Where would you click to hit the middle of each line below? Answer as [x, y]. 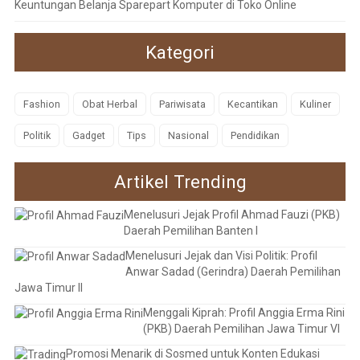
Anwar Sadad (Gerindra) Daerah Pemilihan [233, 271]
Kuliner [315, 104]
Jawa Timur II [48, 287]
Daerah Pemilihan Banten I [190, 230]
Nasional [188, 136]
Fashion [41, 104]
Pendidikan [255, 136]
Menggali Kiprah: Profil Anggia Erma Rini [243, 312]
